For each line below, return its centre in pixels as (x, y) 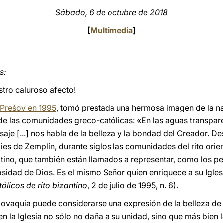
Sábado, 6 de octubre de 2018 (111, 12)
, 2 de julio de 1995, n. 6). (133, 185)
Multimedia (111, 30)
